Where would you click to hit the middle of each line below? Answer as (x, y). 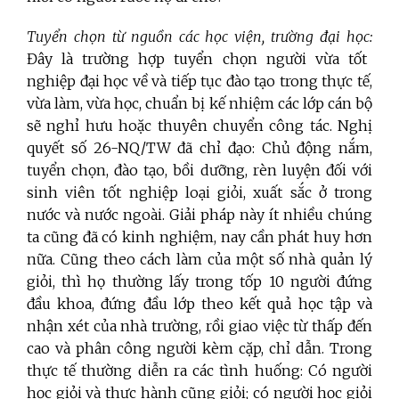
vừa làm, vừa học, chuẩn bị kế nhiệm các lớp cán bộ (199, 103)
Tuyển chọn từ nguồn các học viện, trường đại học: (199, 36)
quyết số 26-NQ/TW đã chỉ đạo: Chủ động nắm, (199, 147)
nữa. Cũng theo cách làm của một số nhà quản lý (199, 259)
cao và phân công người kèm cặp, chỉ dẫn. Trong (199, 348)
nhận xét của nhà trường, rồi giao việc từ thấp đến (199, 326)
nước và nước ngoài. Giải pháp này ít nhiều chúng (199, 214)
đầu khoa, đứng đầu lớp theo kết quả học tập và (199, 303)
